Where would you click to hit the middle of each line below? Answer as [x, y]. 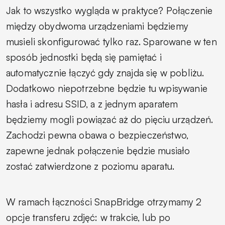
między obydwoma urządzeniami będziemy [97, 26]
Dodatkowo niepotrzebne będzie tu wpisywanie [107, 88]
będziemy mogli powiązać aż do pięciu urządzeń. [110, 119]
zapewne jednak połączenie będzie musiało [98, 150]
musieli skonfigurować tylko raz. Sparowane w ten [111, 41]
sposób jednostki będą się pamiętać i [84, 57]
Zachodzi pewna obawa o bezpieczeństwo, [97, 135]
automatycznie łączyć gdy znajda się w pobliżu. [105, 73]
